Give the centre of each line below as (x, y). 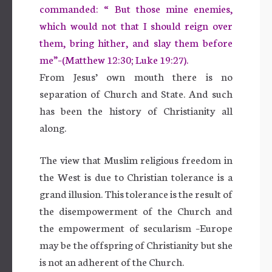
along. (53, 127)
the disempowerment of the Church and (136, 210)
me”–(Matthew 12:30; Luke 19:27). (114, 59)
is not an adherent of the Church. (112, 261)
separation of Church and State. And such (136, 93)
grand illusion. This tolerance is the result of (136, 193)
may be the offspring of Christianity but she (136, 244)
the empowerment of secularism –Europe (136, 227)
